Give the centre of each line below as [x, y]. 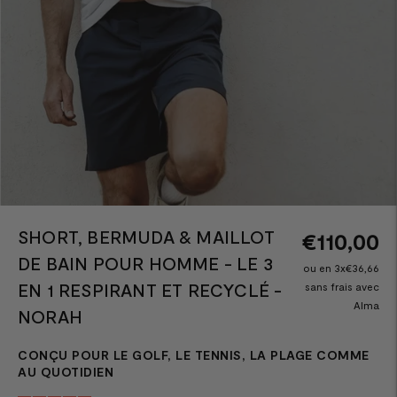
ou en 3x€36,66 [341, 267]
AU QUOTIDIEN [66, 371]
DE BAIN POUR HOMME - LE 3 [145, 263]
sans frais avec [342, 286]
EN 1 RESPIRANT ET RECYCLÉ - [150, 289]
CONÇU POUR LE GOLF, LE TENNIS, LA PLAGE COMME [194, 354]
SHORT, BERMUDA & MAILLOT [146, 236]
